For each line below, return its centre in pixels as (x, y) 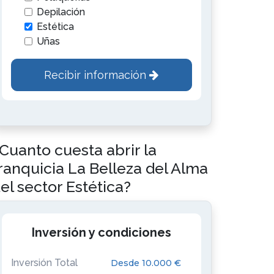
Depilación (61, 12)
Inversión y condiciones (101, 232)
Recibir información (97, 75)
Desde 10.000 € (146, 263)
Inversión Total (44, 263)
